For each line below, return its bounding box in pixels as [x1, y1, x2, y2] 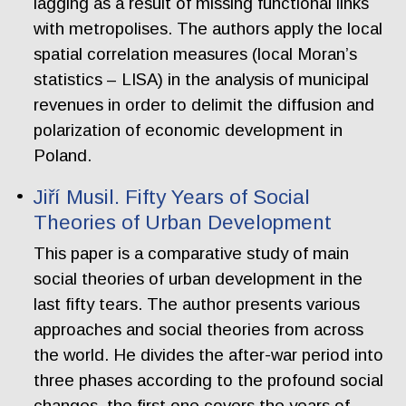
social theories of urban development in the [34, 268, 363, 288]
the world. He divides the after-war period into [34, 344, 384, 364]
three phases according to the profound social [34, 370, 384, 390]
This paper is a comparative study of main [34, 243, 350, 263]
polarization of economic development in [34, 120, 343, 140]
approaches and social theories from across [34, 319, 364, 339]
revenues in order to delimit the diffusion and [34, 94, 375, 114]
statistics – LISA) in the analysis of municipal [34, 69, 370, 89]
